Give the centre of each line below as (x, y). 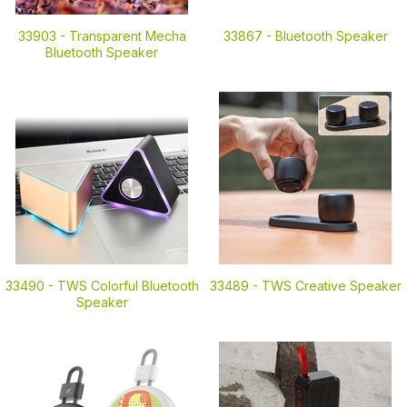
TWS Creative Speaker (331, 286)
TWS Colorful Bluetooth (128, 286)
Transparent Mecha (127, 36)
